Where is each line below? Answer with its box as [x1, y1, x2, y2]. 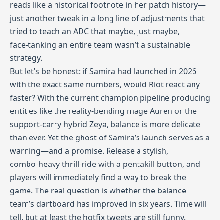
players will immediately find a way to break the [10, 172, 186, 183]
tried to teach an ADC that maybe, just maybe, [10, 26, 180, 37]
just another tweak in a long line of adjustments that [10, 13, 205, 24]
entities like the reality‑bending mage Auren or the [10, 106, 197, 116]
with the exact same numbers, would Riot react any [10, 79, 200, 90]
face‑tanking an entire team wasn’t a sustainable [10, 39, 190, 50]
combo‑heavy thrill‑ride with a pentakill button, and [10, 159, 200, 169]
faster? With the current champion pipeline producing [10, 92, 210, 103]
